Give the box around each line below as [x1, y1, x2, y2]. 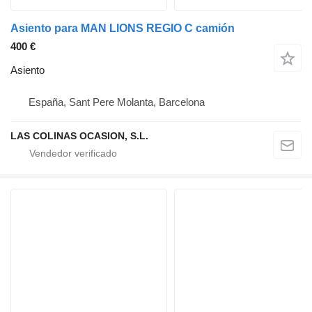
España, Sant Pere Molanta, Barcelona [29, 95, 205, 108]
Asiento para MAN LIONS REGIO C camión [10, 22, 235, 34]
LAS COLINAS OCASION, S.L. [10, 130, 148, 141]
